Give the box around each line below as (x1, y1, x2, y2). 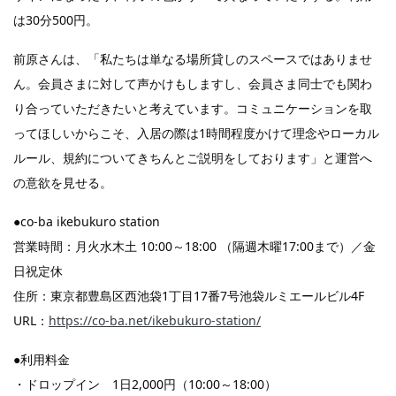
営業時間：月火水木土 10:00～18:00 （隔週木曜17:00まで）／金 (13, 238, 376, 255)
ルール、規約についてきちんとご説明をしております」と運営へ (13, 149, 372, 167)
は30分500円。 (13, 11, 98, 29)
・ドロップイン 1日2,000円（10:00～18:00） (13, 376, 277, 393)
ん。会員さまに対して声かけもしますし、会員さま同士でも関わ (13, 75, 372, 93)
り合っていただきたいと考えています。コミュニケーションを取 (13, 100, 372, 118)
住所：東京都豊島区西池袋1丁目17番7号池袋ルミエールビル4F (13, 287, 364, 305)
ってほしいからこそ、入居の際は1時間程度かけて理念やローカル (13, 125, 379, 142)
